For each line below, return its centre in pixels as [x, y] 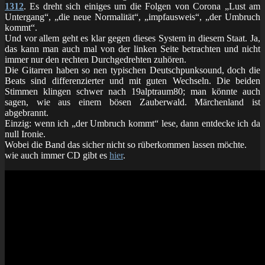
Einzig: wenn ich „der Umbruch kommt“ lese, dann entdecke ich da [132, 123]
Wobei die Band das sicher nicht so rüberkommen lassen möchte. [126, 144]
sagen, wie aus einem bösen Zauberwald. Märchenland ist [132, 102]
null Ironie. [25, 134]
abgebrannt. [27, 112]
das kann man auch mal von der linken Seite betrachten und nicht [132, 49]
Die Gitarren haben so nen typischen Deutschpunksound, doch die [132, 70]
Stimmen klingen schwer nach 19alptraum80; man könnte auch [132, 91]
